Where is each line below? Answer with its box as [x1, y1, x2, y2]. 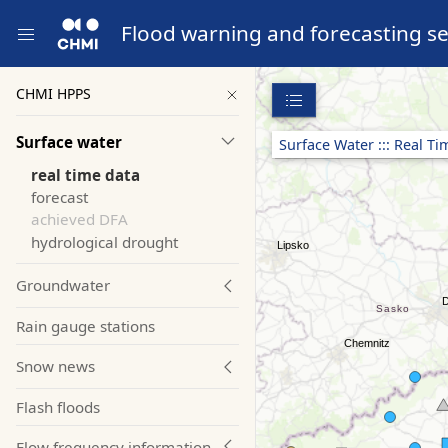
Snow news [16, 356, 95, 377]
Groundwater [16, 275, 110, 296]
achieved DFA [31, 209, 128, 230]
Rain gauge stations [16, 315, 155, 336]
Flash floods [16, 396, 100, 417]
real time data [31, 164, 140, 185]
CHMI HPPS [16, 83, 91, 103]
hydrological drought [31, 231, 178, 252]
